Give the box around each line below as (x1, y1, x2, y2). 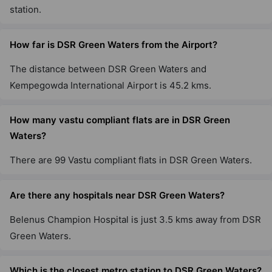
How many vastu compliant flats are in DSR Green (10, 114, 230, 126)
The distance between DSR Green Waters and (10, 63, 206, 75)
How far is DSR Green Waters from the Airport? (10, 38, 217, 50)
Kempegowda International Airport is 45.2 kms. (10, 79, 211, 91)
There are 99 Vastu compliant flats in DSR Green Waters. (10, 154, 252, 166)
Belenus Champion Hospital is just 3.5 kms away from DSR (10, 213, 261, 225)
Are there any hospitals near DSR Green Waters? (10, 189, 225, 201)
